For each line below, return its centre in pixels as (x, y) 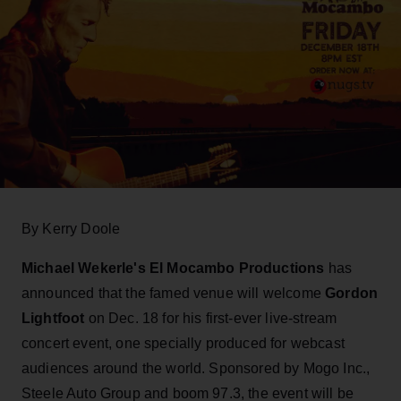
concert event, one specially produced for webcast (183, 343)
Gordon (352, 293)
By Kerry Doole (71, 228)
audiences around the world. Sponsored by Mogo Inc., (196, 368)
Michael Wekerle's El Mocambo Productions (173, 268)
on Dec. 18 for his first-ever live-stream (211, 318)
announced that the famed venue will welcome (174, 293)
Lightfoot (53, 318)
